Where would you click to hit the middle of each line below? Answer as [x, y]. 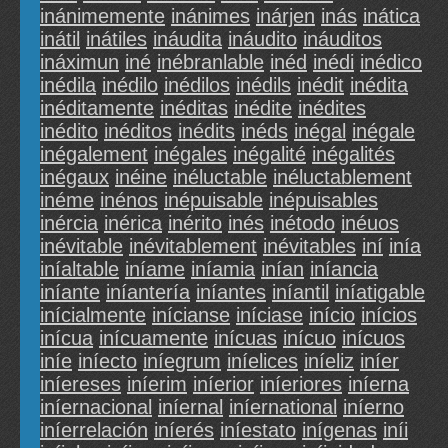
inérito [195, 223]
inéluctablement [342, 177]
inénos [129, 200]
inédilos [197, 85]
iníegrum [182, 361]
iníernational [283, 407]
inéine [141, 177]
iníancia [344, 269]
